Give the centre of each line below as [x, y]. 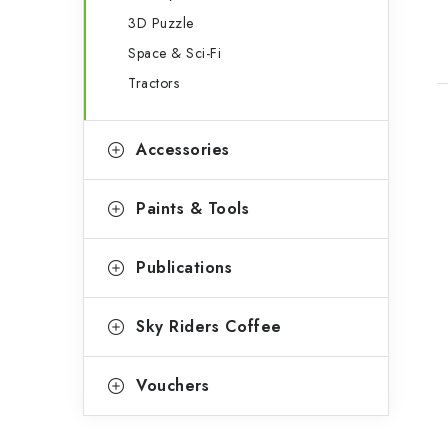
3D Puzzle [161, 23]
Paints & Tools [192, 208]
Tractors [153, 83]
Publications [184, 267]
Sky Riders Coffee [209, 326]
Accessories [183, 149]
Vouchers [172, 385]
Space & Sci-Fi [174, 53]
